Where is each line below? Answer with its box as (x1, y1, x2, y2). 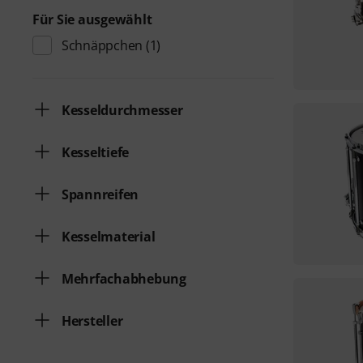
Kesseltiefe (62, 143, 130, 161)
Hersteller (62, 312, 123, 330)
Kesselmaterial (62, 228, 156, 246)
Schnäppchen (62, 36, 143, 54)
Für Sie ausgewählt (32, 11, 152, 28)
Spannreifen (62, 186, 139, 203)
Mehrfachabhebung (62, 270, 186, 288)
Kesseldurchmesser (62, 101, 183, 119)
